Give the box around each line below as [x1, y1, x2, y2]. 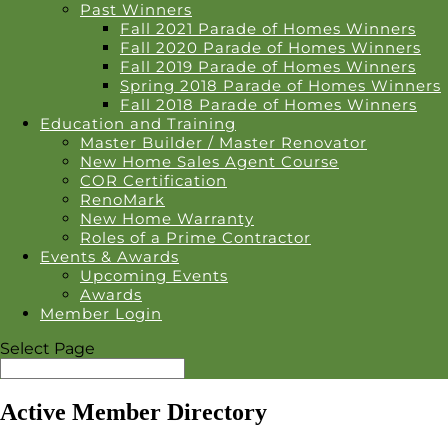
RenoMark [80, 190, 165, 209]
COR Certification [80, 171, 227, 190]
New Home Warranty [80, 209, 254, 228]
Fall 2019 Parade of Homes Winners [120, 57, 416, 76]
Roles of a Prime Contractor [80, 228, 311, 247]
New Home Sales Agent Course [80, 152, 339, 171]
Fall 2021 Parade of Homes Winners [120, 19, 416, 38]
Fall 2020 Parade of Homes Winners [120, 38, 421, 57]
